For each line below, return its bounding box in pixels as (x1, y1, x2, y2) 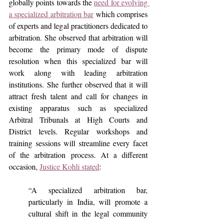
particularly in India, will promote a (28, 197, 148, 207)
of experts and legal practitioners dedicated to (9, 21, 148, 31)
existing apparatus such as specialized (9, 103, 148, 113)
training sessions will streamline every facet (9, 138, 148, 148)
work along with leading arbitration (9, 67, 148, 78)
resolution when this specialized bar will (9, 56, 148, 66)
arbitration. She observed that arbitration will (9, 32, 148, 43)
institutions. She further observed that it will (9, 79, 148, 89)
